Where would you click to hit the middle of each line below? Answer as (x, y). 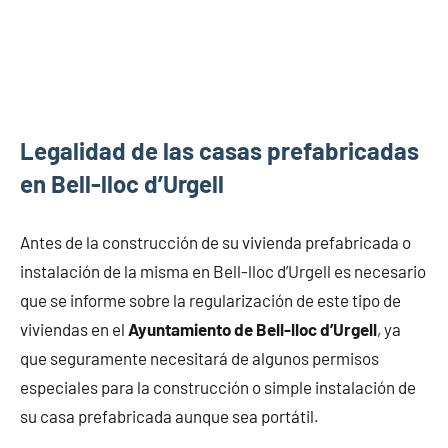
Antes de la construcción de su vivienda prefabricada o (215, 242)
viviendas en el (74, 329)
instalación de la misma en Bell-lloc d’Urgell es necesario (223, 271)
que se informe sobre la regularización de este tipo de (210, 300)
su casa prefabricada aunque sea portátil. (169, 416)
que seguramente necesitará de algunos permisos (199, 358)
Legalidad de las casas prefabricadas (219, 151)
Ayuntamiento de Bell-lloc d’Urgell (252, 329)
